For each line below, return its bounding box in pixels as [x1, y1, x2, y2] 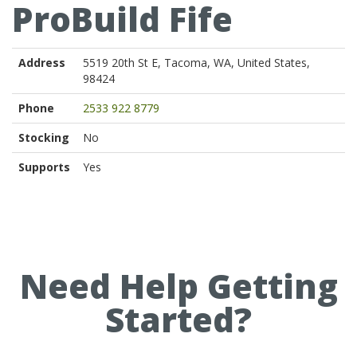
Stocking [18, 130, 69, 145]
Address [18, 55, 65, 70]
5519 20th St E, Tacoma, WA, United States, [83, 55, 310, 70]
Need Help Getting [19, 263, 338, 308]
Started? [105, 296, 252, 342]
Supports [18, 159, 70, 175]
